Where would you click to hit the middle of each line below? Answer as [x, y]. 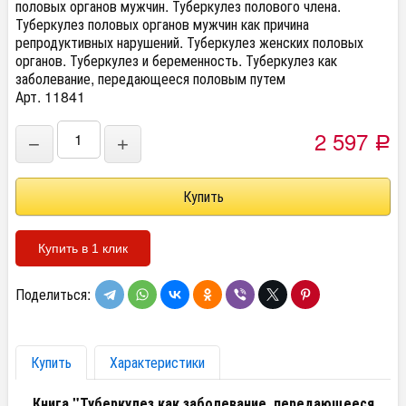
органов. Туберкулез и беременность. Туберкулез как [176, 60]
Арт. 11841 [50, 97]
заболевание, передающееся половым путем [150, 78]
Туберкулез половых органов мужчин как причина [162, 24]
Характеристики [157, 362]
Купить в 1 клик [83, 248]
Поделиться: [53, 294]
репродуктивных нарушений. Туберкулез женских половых [189, 42]
